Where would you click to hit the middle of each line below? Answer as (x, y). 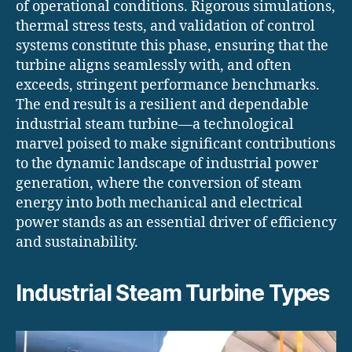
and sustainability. (77, 243)
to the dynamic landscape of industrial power (167, 164)
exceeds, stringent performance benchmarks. (168, 86)
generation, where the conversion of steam (159, 184)
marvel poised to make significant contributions (176, 145)
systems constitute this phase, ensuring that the (172, 46)
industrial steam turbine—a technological (155, 125)
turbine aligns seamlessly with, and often (154, 66)
